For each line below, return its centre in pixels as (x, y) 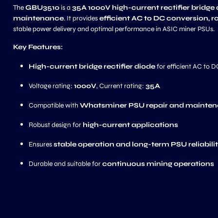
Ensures (41, 144)
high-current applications (130, 125)
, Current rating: (121, 86)
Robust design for (56, 125)
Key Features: (38, 47)
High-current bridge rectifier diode (92, 66)
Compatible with (54, 105)
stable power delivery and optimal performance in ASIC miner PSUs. (114, 29)
